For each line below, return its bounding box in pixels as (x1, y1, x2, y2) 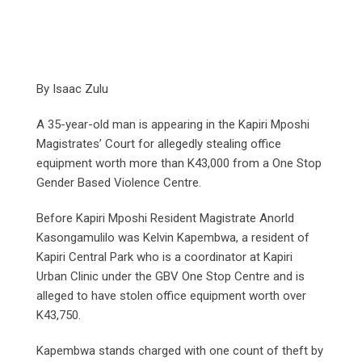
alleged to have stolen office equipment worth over (36, 288, 306, 303)
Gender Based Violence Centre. (36, 175, 201, 190)
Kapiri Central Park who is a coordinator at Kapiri (36, 249, 293, 264)
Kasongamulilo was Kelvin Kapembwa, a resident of (36, 229, 309, 245)
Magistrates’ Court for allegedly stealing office (36, 136, 281, 151)
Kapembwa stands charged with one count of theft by (36, 343, 323, 358)
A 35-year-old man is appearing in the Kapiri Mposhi (36, 116, 309, 132)
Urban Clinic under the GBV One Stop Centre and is (36, 268, 305, 284)
